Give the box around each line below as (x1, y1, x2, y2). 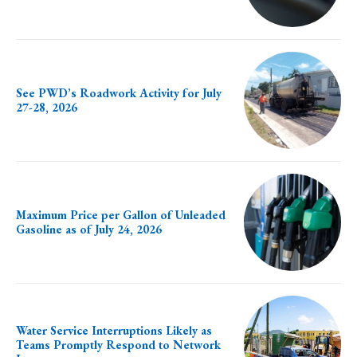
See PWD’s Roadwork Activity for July (16, 84, 222, 100)
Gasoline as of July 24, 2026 (16, 222, 162, 237)
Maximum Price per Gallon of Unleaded (16, 207, 226, 223)
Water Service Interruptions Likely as (16, 322, 212, 338)
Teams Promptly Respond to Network (16, 336, 221, 352)
